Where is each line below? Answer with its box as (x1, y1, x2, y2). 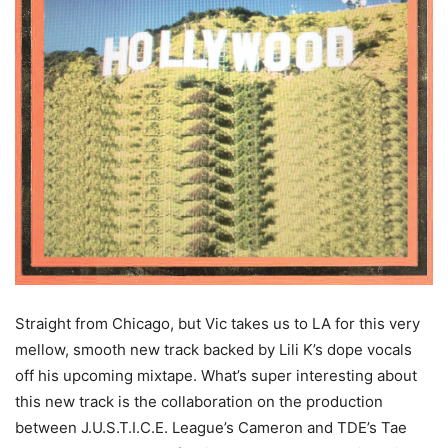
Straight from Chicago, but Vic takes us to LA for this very (15, 314, 420, 334)
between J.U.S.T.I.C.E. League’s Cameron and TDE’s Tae (15, 418, 407, 438)
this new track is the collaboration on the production (15, 392, 383, 412)
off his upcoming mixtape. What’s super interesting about (15, 366, 417, 386)
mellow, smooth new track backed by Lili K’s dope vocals (15, 340, 412, 360)
